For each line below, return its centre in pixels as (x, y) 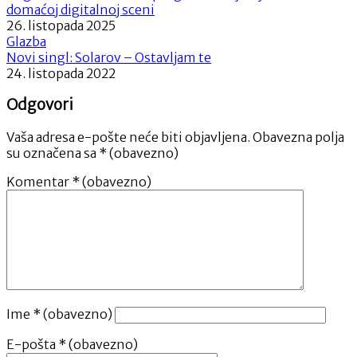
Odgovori (40, 105)
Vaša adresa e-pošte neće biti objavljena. (128, 137)
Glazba (26, 41)
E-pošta (32, 345)
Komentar (39, 182)
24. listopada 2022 (61, 73)
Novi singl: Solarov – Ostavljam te (109, 57)
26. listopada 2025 (61, 25)
